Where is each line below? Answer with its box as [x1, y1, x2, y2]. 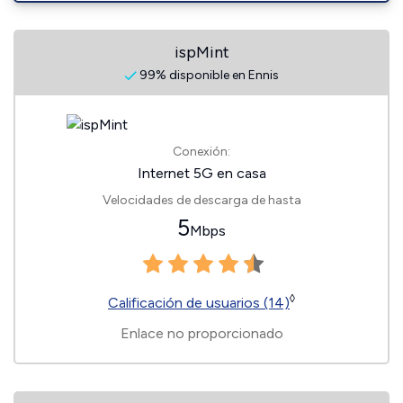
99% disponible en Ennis [137, 67, 279, 83]
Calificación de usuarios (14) [108, 294, 290, 311]
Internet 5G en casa [137, 165, 266, 182]
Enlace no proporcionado [120, 325, 283, 342]
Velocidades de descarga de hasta [102, 193, 301, 208]
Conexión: [173, 144, 230, 159]
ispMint [174, 42, 229, 62]
